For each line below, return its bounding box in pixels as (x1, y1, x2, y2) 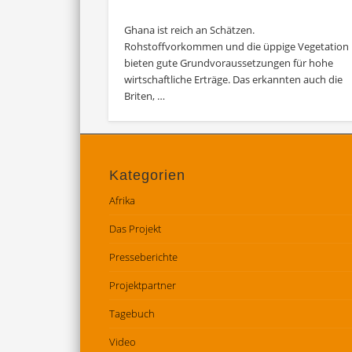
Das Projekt (108, 221, 161, 236)
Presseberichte (108, 249, 178, 264)
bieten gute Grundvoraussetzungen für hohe (124, 56, 334, 71)
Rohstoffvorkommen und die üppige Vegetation (124, 39, 350, 54)
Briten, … (124, 89, 166, 104)
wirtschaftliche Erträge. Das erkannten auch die (124, 72, 343, 87)
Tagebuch (108, 306, 155, 321)
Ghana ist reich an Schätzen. (124, 23, 255, 38)
